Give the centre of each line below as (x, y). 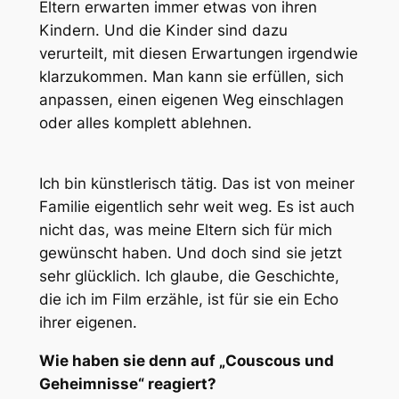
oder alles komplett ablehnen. (145, 122)
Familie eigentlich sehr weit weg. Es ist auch (196, 207)
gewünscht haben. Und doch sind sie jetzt (190, 253)
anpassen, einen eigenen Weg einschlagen (191, 99)
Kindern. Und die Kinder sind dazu (163, 30)
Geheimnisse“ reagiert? (127, 384)
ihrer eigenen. (88, 323)
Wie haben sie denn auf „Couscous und (186, 361)
